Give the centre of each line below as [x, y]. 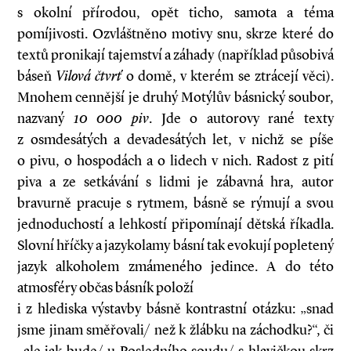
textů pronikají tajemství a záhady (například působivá [175, 55]
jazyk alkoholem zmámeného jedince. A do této [175, 266]
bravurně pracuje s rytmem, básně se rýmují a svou [175, 203]
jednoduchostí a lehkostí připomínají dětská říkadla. [175, 224]
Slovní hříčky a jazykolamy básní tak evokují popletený [175, 245]
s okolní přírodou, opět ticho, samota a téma [175, 13]
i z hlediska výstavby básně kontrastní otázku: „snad [175, 309]
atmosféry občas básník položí [105, 288]
